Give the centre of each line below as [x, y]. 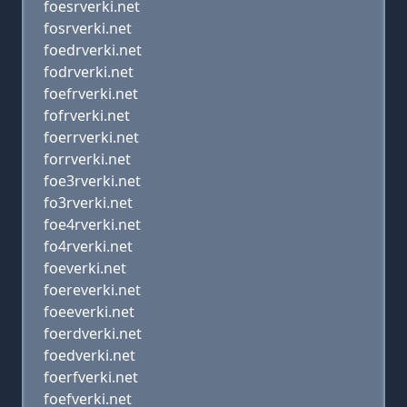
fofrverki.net [87, 115]
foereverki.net [92, 290]
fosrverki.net [88, 28]
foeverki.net [85, 268]
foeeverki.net [89, 312]
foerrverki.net [91, 137]
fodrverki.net [89, 72]
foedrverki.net [93, 50]
